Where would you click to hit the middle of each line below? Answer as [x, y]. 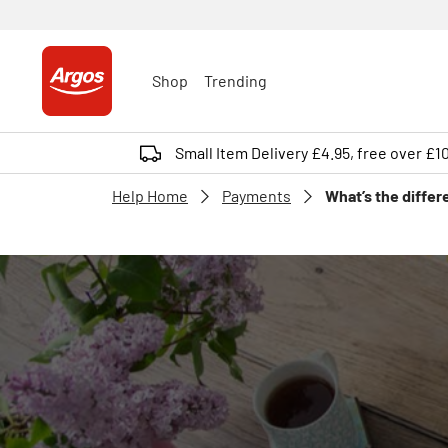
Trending [235, 80]
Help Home [150, 195]
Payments [256, 195]
